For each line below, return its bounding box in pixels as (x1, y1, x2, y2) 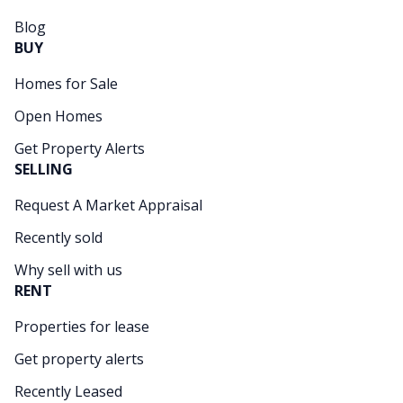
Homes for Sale (14, 74, 118, 94)
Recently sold (14, 228, 103, 248)
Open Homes (14, 106, 103, 127)
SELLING (14, 159, 73, 180)
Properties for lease (14, 317, 149, 337)
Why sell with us (14, 260, 122, 281)
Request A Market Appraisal (14, 195, 202, 216)
